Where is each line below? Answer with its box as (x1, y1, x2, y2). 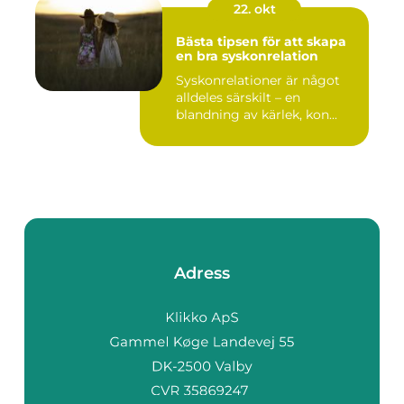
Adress (174, 263, 230, 284)
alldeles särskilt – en (176, 89, 300, 106)
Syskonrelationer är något (176, 72, 340, 89)
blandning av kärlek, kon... (176, 106, 337, 124)
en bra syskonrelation (176, 48, 318, 65)
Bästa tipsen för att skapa (176, 33, 346, 50)
